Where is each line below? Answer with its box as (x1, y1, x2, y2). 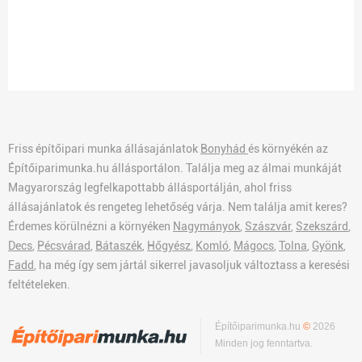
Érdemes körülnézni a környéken (8, 220, 173, 233)
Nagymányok (173, 220, 240, 233)
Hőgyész (147, 239, 191, 252)
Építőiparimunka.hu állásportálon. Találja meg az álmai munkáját (8, 162, 342, 175)
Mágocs (234, 239, 274, 252)
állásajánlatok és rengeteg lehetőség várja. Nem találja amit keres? (8, 200, 347, 213)
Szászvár (245, 220, 291, 233)
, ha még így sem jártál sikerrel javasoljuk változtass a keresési (34, 259, 350, 271)
